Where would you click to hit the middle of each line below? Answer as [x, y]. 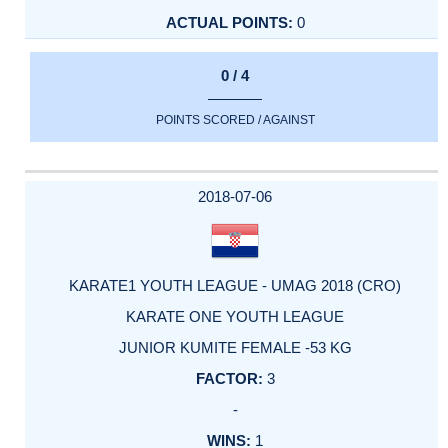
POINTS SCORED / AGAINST [235, 120]
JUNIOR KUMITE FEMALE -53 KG [235, 347]
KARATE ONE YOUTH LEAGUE [235, 316]
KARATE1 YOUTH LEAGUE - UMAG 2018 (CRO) [235, 285]
